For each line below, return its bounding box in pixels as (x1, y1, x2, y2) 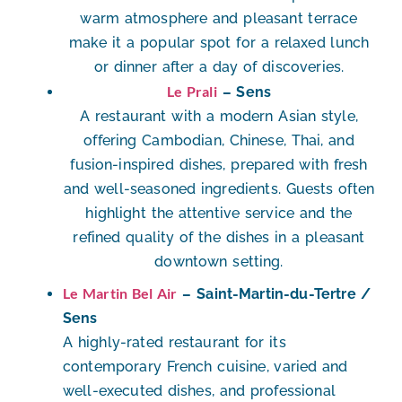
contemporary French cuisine (63, 358, 267, 376)
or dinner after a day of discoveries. (93, 58, 345, 76)
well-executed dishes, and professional (63, 382, 336, 400)
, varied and (266, 358, 348, 376)
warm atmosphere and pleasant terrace (80, 10, 358, 28)
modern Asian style (219, 108, 355, 126)
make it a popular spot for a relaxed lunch (68, 34, 370, 52)
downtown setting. (154, 253, 284, 271)
